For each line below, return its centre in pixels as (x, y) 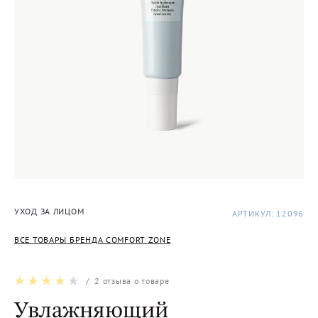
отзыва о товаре (135, 281)
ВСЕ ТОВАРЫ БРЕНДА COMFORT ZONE (93, 240)
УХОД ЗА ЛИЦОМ (49, 211)
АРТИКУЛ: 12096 (268, 213)
